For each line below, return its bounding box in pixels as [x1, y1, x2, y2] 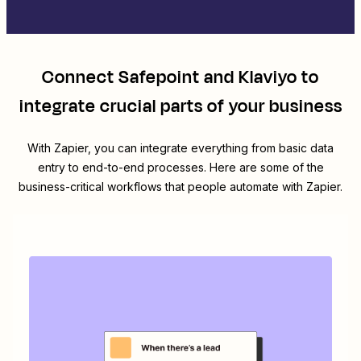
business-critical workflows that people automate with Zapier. [19, 180, 342, 194]
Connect [42, 64, 118, 91]
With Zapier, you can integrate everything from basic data [27, 141, 334, 156]
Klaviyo [239, 64, 297, 91]
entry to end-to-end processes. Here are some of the [37, 160, 324, 175]
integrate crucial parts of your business [19, 93, 342, 120]
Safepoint [118, 64, 200, 91]
